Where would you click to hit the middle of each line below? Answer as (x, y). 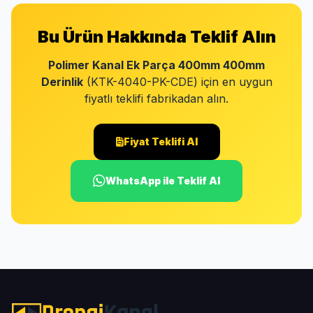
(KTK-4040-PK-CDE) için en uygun (177, 82)
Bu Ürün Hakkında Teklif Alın (156, 37)
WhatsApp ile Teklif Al (163, 181)
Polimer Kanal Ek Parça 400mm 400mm (156, 65)
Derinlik (62, 82)
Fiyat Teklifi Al (160, 141)
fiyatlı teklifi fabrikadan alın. (156, 99)
